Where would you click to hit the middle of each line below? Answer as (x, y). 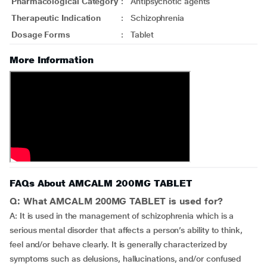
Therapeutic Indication (56, 18)
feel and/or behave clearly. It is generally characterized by (119, 244)
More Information (52, 60)
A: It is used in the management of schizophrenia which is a (122, 216)
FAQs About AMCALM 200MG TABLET (101, 183)
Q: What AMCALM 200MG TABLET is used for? (116, 201)
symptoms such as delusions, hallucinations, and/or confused (125, 259)
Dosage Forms (41, 35)
